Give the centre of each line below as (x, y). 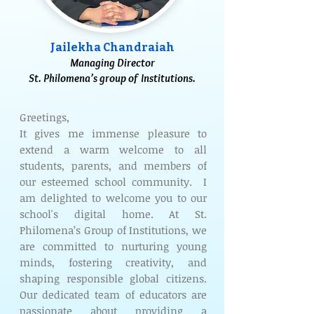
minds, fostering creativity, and (113, 262)
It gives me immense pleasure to (113, 133)
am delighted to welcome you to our (113, 198)
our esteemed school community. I (113, 182)
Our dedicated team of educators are (113, 294)
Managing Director (112, 63)
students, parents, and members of (113, 165)
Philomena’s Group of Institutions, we (113, 230)
